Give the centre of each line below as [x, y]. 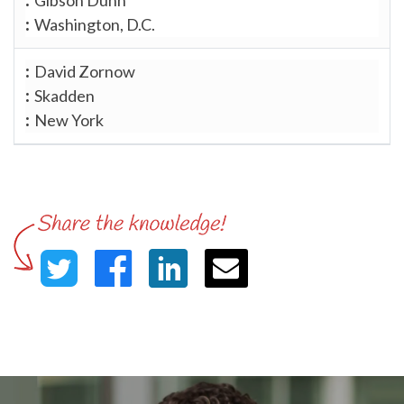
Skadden [64, 95]
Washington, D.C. [95, 24]
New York [69, 119]
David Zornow [85, 71]
